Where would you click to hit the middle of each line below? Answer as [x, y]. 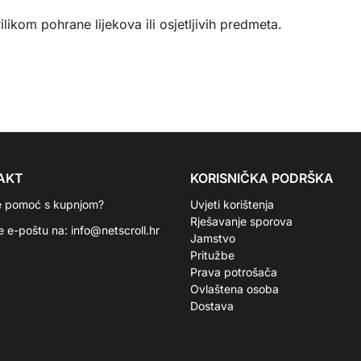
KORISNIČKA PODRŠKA [262, 178]
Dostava [212, 306]
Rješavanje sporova [241, 221]
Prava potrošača [234, 272]
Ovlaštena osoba [234, 289]
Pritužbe [212, 255]
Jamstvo [213, 238]
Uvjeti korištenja [232, 204]
